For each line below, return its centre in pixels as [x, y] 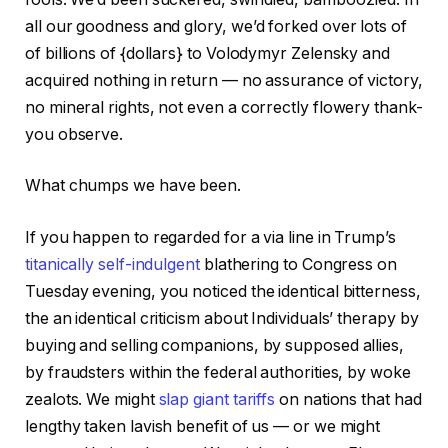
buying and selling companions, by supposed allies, [215, 345]
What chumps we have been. [133, 186]
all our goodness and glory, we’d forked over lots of [216, 26]
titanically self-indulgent [112, 264]
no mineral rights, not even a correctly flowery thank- [224, 107]
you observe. [74, 134]
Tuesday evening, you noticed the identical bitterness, [223, 291]
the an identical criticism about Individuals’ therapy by [222, 318]
